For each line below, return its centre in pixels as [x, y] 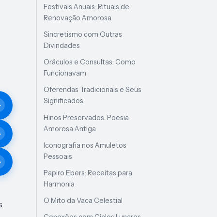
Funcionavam [65, 73]
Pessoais [58, 156]
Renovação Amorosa [78, 18]
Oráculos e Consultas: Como [90, 62]
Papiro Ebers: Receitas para [88, 173]
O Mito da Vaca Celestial [83, 201]
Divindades [62, 46]
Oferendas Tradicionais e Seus [93, 90]
